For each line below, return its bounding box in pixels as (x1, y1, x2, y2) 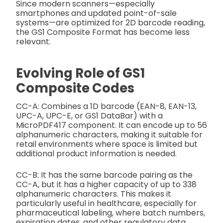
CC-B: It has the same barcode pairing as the (16, 169, 193, 181)
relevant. (16, 36, 53, 48)
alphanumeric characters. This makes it (16, 188, 171, 200)
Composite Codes (16, 79, 134, 97)
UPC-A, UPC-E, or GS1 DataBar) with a (16, 110, 163, 122)
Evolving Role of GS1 (16, 64, 145, 82)
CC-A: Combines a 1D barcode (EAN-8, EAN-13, (16, 101, 197, 112)
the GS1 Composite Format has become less (16, 26, 190, 38)
